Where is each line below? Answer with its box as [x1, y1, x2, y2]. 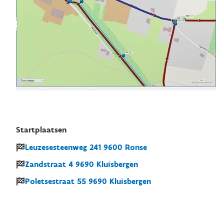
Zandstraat [25, 159, 66, 169]
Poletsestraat [25, 176, 74, 186]
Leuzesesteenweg [25, 142, 87, 152]
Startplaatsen [16, 125, 66, 134]
